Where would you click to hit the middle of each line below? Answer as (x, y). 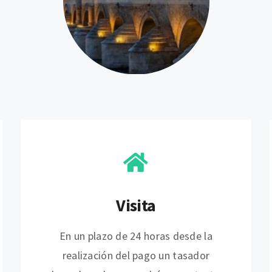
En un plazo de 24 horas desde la (136, 236)
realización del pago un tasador (136, 255)
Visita (136, 205)
